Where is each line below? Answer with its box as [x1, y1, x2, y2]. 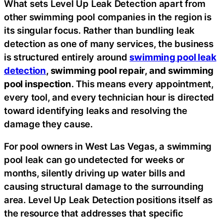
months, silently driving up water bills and [4, 167, 185, 179]
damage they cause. [4, 118, 93, 129]
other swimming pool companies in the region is [4, 11, 212, 22]
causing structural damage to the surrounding [4, 181, 204, 192]
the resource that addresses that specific [4, 208, 183, 219]
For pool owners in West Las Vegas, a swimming [4, 141, 212, 152]
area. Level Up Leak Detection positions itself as [4, 194, 213, 206]
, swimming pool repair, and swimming [46, 64, 214, 76]
